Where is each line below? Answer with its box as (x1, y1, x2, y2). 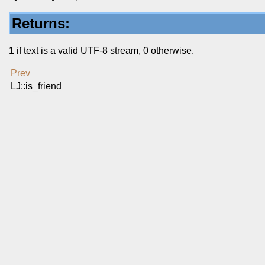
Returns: (12, 15, 70, 32)
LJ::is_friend (11, 81, 64, 92)
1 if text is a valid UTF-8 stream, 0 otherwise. (9, 46, 194, 56)
